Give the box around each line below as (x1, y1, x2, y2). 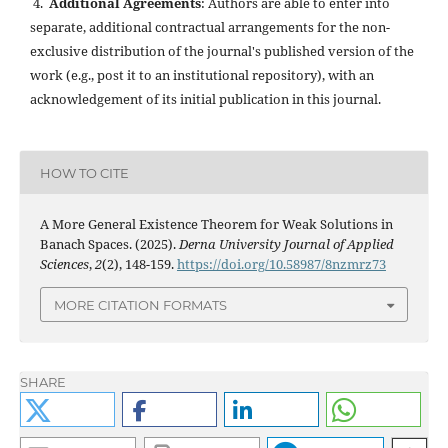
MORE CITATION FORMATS (54, 296, 227, 313)
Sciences (39, 255, 89, 274)
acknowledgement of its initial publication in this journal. (29, 90, 381, 109)
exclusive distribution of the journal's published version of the (29, 42, 414, 61)
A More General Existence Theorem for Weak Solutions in (39, 215, 393, 234)
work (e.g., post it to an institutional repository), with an (29, 66, 374, 85)
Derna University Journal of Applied (178, 235, 394, 254)
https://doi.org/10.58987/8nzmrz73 (176, 255, 386, 274)
